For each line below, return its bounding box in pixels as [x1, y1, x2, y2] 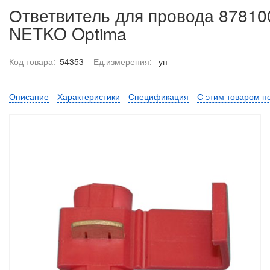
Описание [9, 90, 49, 102]
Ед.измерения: [93, 55, 154, 67]
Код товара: [9, 55, 55, 67]
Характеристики [57, 90, 120, 102]
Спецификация [128, 90, 189, 102]
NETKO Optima [9, 21, 127, 45]
